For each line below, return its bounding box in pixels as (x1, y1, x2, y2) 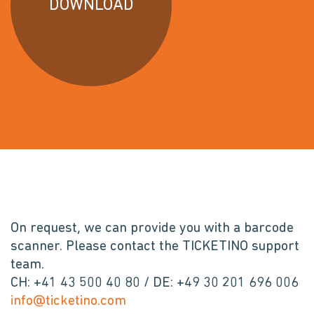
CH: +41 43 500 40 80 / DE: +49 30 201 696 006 (11, 276, 299, 290)
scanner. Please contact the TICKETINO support (11, 240, 299, 254)
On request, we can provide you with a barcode (11, 221, 294, 235)
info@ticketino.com (11, 294, 126, 308)
